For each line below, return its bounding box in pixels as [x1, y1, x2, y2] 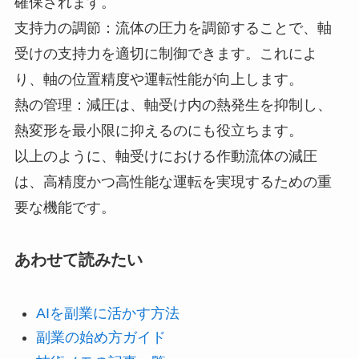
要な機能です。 [14, 200, 115, 216]
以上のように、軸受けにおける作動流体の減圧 [14, 148, 317, 165]
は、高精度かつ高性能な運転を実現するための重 [14, 174, 332, 191]
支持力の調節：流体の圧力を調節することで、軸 [14, 20, 332, 37]
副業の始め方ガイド [35, 329, 166, 346]
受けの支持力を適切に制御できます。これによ [14, 46, 317, 63]
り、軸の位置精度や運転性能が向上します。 [14, 71, 303, 88]
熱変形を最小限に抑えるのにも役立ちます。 [14, 123, 303, 139]
